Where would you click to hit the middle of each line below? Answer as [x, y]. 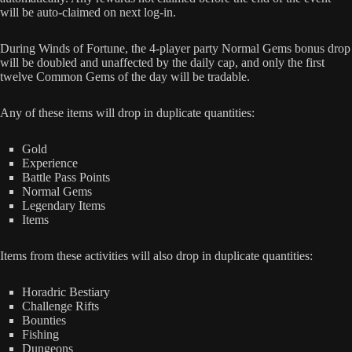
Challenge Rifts [60, 306]
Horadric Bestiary [66, 291]
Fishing [40, 334]
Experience [50, 163]
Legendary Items [64, 205]
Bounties [44, 320]
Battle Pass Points [66, 177]
